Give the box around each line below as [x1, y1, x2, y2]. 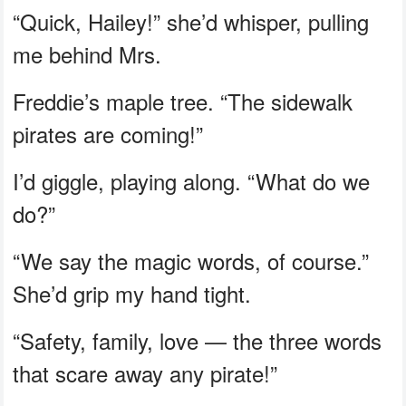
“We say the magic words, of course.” [13, 244, 370, 276]
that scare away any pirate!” [13, 356, 278, 389]
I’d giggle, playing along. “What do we [13, 164, 371, 197]
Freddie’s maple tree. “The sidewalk [13, 84, 353, 117]
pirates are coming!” [13, 117, 204, 150]
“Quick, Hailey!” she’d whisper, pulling [13, 5, 370, 37]
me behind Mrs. [13, 37, 162, 70]
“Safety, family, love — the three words [13, 324, 382, 356]
